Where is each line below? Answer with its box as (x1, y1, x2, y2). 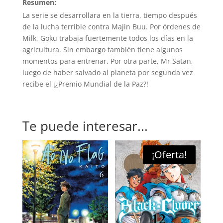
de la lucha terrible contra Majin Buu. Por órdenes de (22, 22, 201, 32)
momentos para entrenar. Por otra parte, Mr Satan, (22, 56, 193, 66)
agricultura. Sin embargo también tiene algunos (22, 45, 183, 55)
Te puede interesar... (22, 117, 148, 135)
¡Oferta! (152, 148, 187, 162)
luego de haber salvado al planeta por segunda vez (22, 68, 193, 78)
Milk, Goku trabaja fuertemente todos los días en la (22, 33, 193, 43)
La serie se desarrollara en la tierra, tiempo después (22, 10, 197, 20)
